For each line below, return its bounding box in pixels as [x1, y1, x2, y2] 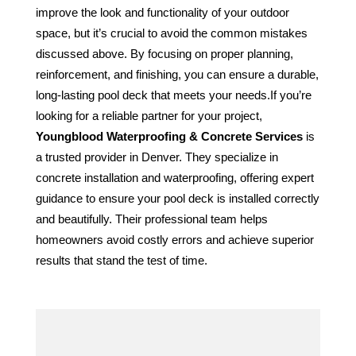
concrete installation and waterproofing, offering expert [35, 171, 314, 184]
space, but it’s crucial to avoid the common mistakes [35, 26, 308, 40]
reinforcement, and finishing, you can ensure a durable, [35, 68, 319, 81]
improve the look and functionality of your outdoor [35, 6, 289, 19]
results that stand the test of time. [35, 253, 207, 267]
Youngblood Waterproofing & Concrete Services [35, 130, 303, 143]
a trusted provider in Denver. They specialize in [35, 150, 278, 164]
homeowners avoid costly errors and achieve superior [35, 233, 314, 246]
